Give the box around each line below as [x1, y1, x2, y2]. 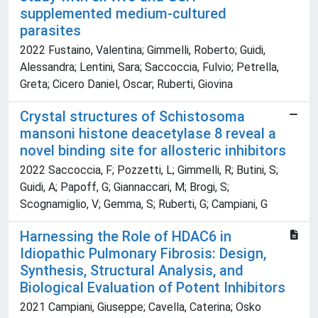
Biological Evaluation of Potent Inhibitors [20, 279, 285, 297]
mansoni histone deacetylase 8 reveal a [20, 125, 276, 143]
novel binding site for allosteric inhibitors [20, 142, 286, 160]
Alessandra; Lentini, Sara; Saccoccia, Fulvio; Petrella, [20, 60, 279, 75]
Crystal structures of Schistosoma [20, 108, 245, 126]
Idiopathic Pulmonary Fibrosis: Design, [20, 245, 266, 263]
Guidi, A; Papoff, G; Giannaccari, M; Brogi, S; [20, 180, 229, 194]
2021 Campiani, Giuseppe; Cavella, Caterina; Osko [20, 300, 261, 314]
